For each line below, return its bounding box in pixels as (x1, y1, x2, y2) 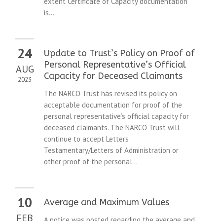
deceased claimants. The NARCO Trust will (44, 123, 180, 133)
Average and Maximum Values (44, 197, 169, 208)
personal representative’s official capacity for (44, 111, 189, 121)
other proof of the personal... (44, 157, 138, 167)
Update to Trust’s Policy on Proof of (44, 48, 195, 59)
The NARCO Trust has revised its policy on (44, 89, 177, 99)
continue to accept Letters (44, 134, 129, 144)
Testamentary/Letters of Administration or (44, 146, 179, 155)
